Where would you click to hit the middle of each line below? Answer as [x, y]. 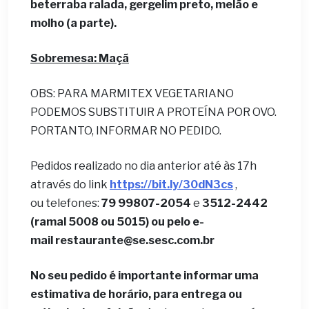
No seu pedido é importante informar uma [144, 276]
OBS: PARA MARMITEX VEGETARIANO [132, 93]
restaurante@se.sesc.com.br [135, 240]
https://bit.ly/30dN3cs [171, 185]
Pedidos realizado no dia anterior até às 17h [143, 166]
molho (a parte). [73, 23]
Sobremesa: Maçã [80, 58]
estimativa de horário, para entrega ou [136, 294]
